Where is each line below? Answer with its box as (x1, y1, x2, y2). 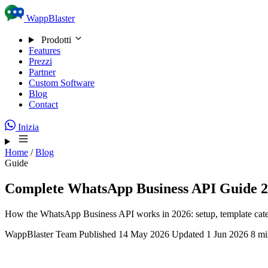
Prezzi (29, 56, 52, 66)
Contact (29, 99, 58, 109)
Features (29, 45, 60, 56)
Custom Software (29, 78, 95, 88)
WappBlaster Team (5, 229, 77, 239)
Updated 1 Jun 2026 (172, 229, 248, 239)
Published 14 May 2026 (79, 229, 169, 239)
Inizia (16, 122, 39, 132)
